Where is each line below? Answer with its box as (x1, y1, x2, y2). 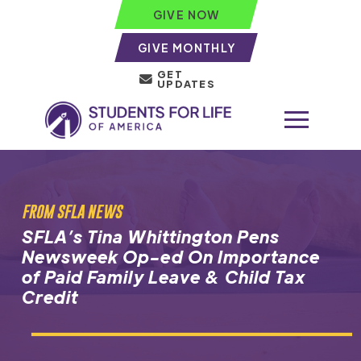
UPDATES (157, 77, 215, 90)
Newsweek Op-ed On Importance (21, 245, 321, 268)
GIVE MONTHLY (137, 40, 236, 55)
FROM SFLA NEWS (21, 201, 122, 221)
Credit (21, 285, 83, 308)
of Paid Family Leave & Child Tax (21, 265, 306, 288)
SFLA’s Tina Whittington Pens (21, 225, 280, 247)
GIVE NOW (152, 7, 221, 22)
